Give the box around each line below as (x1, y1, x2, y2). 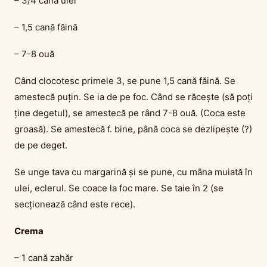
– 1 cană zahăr (14, 252, 73, 264)
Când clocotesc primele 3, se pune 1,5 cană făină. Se (14, 75, 235, 87)
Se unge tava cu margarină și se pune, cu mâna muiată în (14, 166, 253, 178)
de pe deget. (14, 139, 67, 151)
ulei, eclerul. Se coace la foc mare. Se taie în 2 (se (14, 182, 223, 194)
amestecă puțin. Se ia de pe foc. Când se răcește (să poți (14, 91, 253, 103)
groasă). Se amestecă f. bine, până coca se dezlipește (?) (14, 123, 252, 135)
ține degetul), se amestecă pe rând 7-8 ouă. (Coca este (14, 107, 246, 119)
